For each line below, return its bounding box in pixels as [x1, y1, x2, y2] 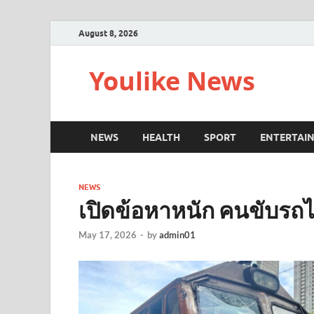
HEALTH [142, 131, 180, 143]
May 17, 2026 [78, 229, 137, 241]
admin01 [159, 229, 196, 241]
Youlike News [89, 64, 255, 98]
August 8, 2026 [78, 27, 138, 39]
